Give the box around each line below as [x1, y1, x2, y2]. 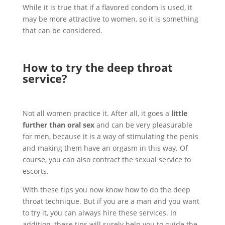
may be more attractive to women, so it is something [22, 14, 198, 24]
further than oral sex [22, 120, 94, 130]
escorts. [22, 166, 49, 176]
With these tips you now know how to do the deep [22, 184, 190, 194]
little [171, 108, 187, 118]
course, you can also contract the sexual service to [22, 154, 191, 164]
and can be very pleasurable [94, 120, 192, 130]
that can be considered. [22, 25, 102, 35]
